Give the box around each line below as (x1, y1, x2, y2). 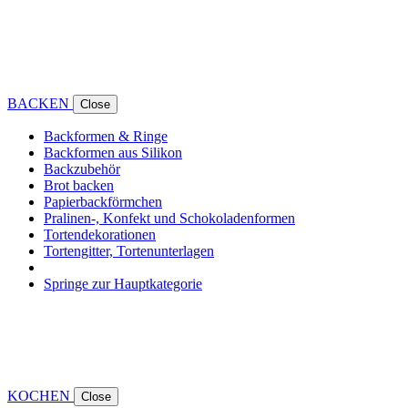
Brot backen (44, 177, 114, 193)
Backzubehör (44, 160, 120, 177)
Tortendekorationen (44, 226, 156, 242)
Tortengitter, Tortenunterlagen (44, 242, 214, 259)
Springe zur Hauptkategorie (44, 275, 202, 291)
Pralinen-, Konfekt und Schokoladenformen (44, 209, 295, 226)
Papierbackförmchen (44, 193, 162, 209)
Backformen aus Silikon (44, 144, 182, 160)
